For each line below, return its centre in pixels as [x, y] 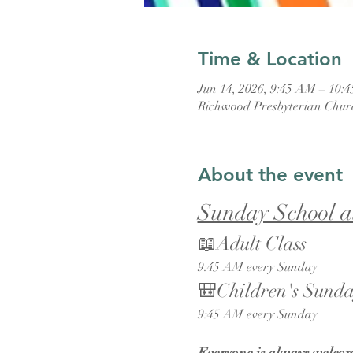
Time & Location [269, 59]
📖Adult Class [252, 243]
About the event [270, 175]
